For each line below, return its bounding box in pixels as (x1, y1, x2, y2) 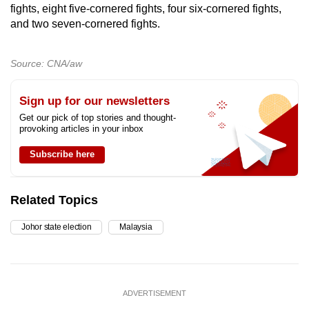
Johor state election (21, 222, 92, 232)
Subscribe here (30, 149, 94, 160)
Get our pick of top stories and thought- (19, 112, 176, 123)
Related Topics (10, 193, 98, 208)
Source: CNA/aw (10, 58, 82, 70)
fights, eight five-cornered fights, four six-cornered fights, (10, 3, 281, 15)
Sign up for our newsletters (19, 94, 170, 108)
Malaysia (119, 222, 152, 232)
